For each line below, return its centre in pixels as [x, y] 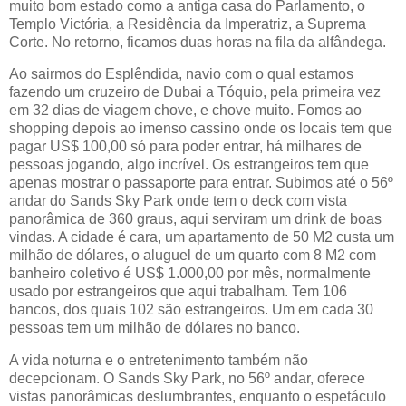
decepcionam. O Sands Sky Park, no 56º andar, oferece [187, 379]
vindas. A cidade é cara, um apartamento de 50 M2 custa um [202, 237]
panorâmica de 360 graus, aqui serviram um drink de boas [195, 219]
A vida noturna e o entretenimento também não [159, 361]
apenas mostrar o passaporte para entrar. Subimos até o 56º [201, 183]
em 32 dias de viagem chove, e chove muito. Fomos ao [185, 111]
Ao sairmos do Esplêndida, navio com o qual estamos [181, 74]
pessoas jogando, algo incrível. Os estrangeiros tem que [189, 165]
